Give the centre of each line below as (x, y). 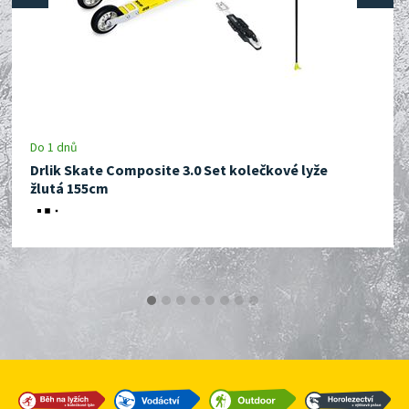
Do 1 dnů (54, 147)
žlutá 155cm (69, 188)
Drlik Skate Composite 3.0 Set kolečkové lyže (179, 170)
